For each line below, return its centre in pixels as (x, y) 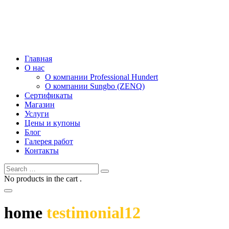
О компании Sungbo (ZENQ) (95, 86)
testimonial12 (94, 213)
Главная (38, 59)
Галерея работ (49, 141)
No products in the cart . (43, 179)
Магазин (40, 105)
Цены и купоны (52, 123)
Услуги (37, 114)
